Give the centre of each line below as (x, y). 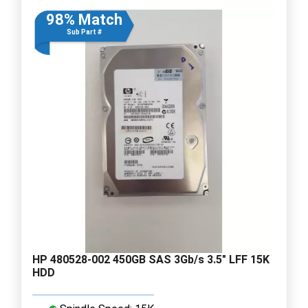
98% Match (84, 19)
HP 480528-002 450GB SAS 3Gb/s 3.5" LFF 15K (151, 259)
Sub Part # (84, 32)
